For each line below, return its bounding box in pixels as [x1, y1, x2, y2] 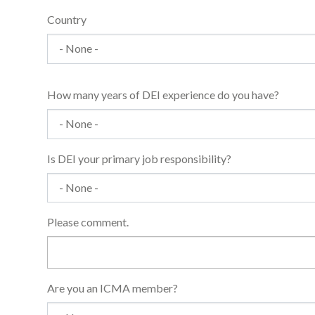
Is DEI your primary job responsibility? [47, 151, 231, 165]
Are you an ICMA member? [47, 281, 178, 295]
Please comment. [47, 215, 129, 229]
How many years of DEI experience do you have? [47, 87, 279, 101]
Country [47, 13, 86, 27]
